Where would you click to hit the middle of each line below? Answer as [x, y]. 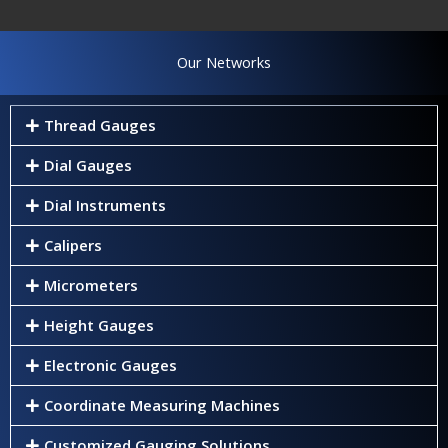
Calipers [72, 244]
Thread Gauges [99, 124]
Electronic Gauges [110, 364]
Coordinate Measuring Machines [161, 404]
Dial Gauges [87, 164]
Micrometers [90, 284]
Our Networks [224, 61]
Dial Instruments [104, 204]
